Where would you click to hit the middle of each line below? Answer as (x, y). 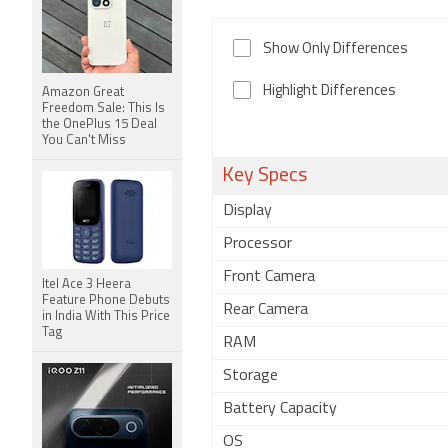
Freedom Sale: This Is (103, 108)
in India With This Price (106, 316)
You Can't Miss (84, 140)
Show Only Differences (335, 49)
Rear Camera (265, 310)
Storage (250, 376)
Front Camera (269, 277)
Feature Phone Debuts (106, 300)
